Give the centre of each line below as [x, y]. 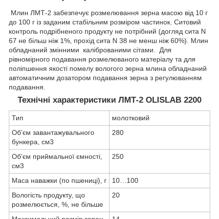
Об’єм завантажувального [53, 133]
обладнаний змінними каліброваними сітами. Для [90, 50]
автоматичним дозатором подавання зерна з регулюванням [105, 78]
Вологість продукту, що [48, 195]
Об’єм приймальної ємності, [57, 157]
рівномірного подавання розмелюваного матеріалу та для [102, 59]
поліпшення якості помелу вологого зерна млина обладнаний [108, 69]
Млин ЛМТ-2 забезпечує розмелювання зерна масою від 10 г [108, 13]
